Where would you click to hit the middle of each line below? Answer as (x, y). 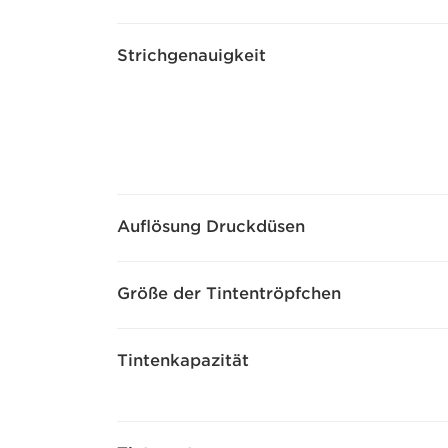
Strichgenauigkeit (191, 55)
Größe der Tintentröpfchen (229, 293)
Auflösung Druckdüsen (211, 226)
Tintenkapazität (183, 360)
